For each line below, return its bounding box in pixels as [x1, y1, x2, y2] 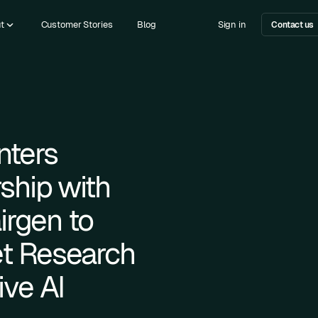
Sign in [217, 18, 246, 31]
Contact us [271, 18, 314, 31]
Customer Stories [40, 18, 113, 31]
